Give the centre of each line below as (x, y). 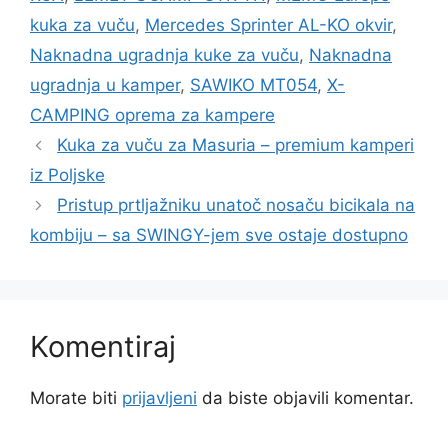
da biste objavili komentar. (305, 398)
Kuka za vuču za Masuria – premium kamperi (236, 145)
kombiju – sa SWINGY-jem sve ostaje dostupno (219, 235)
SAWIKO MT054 (253, 85)
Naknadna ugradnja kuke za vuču (164, 55)
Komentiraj (103, 347)
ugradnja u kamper (105, 85)
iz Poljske (67, 175)
